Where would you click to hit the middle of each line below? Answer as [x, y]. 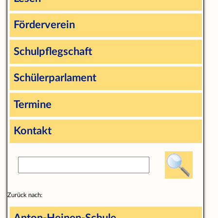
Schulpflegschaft [53, 51]
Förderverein [44, 25]
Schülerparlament [55, 78]
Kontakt [32, 131]
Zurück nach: [25, 195]
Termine [32, 104]
